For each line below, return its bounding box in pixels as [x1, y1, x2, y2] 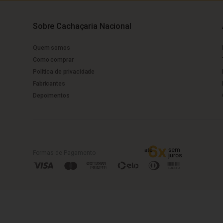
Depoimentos [33, 92, 70, 99]
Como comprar [33, 56, 74, 63]
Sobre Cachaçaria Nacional [33, 21, 131, 31]
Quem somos [33, 44, 70, 51]
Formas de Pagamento [33, 149, 96, 157]
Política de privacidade [33, 68, 95, 75]
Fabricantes [33, 80, 65, 87]
